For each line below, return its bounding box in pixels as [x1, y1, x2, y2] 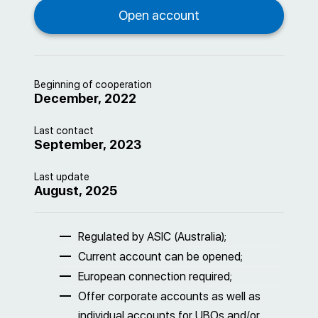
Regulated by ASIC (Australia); [78, 230, 226, 243]
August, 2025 [34, 183, 117, 198]
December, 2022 [34, 91, 136, 106]
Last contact [34, 125, 94, 136]
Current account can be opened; [78, 250, 243, 263]
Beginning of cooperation [34, 79, 152, 90]
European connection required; [78, 270, 232, 283]
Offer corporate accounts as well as [78, 290, 261, 303]
